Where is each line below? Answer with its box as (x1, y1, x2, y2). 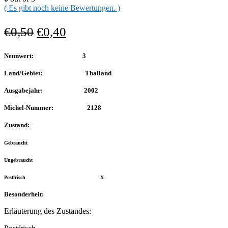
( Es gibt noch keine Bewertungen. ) (4, 4, 120, 13)
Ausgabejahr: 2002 (4, 87, 98, 95)
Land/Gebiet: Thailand (4, 69, 111, 77)
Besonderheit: (4, 190, 44, 198)
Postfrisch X (4, 175, 104, 181)
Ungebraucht (4, 157, 69, 163)
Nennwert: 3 (4, 52, 86, 60)
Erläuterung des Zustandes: (4, 207, 91, 216)
